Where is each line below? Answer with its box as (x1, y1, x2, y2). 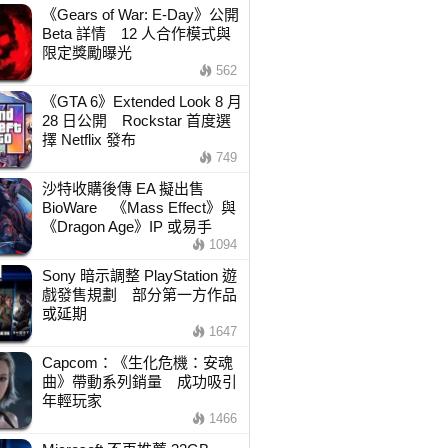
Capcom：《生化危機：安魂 (41, 354, 233, 371)
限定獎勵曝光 (41, 44, 132, 61)
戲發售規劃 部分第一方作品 (41, 286, 237, 303)
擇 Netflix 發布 (41, 131, 136, 148)
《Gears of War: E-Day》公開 (41, 6, 239, 23)
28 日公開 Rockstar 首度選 (41, 112, 231, 129)
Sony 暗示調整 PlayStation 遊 (41, 267, 237, 284)
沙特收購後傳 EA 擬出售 (41, 180, 204, 197)
